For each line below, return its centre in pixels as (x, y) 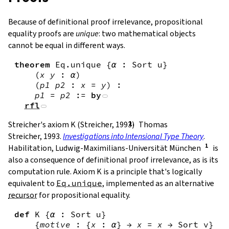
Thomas (153, 124)
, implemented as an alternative (158, 184)
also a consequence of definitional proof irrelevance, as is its (113, 160)
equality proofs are (42, 33)
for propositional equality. (84, 195)
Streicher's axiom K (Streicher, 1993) (71, 124)
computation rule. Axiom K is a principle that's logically (105, 172)
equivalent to (32, 184)
